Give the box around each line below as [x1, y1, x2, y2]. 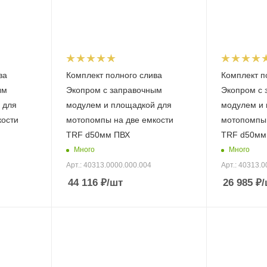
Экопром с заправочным [66, 85, 162, 95]
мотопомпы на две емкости [66, 114, 173, 125]
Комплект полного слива [66, 70, 162, 80]
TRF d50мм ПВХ [66, 129, 130, 139]
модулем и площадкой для [66, 100, 172, 110]
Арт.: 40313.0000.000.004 [66, 160, 151, 169]
